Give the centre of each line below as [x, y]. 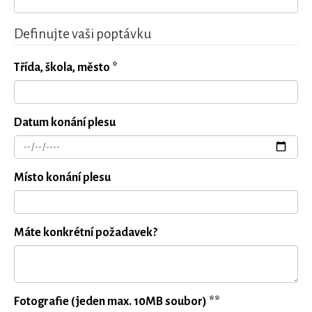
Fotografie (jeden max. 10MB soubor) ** [117, 302]
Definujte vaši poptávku [83, 34]
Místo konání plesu [62, 178]
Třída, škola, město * [66, 68]
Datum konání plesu [65, 123]
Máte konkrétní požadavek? [86, 233]
